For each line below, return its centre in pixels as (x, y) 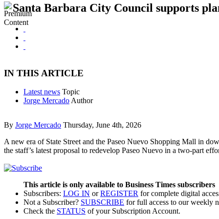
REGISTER (119, 193)
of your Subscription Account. (133, 211)
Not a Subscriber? (52, 202)
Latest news (42, 92)
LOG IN (77, 193)
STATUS (71, 211)
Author (82, 101)
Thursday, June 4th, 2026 (102, 125)
